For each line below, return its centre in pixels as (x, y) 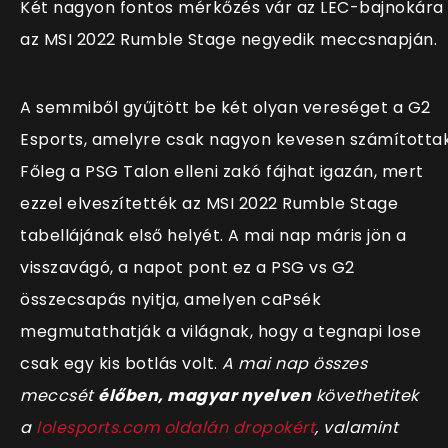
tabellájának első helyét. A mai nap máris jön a (213, 236)
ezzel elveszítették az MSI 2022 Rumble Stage (209, 204)
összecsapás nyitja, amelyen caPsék (170, 300)
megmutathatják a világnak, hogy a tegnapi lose (220, 332)
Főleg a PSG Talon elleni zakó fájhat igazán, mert (222, 172)
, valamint (356, 428)
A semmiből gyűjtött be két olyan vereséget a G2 (225, 108)
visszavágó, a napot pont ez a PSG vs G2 (187, 268)
